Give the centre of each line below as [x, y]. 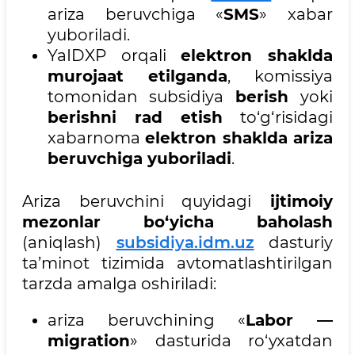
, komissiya [280, 76]
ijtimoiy [292, 202]
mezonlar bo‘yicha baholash [177, 222]
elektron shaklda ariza [239, 138]
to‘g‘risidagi [278, 118]
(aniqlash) [69, 243]
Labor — [289, 321]
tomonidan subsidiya [141, 97]
